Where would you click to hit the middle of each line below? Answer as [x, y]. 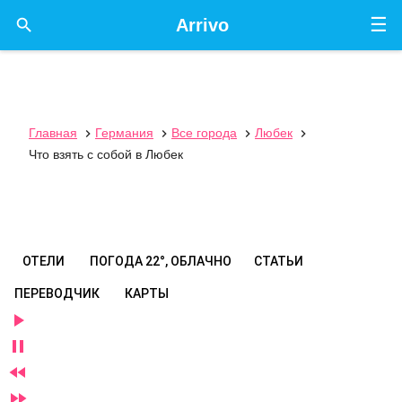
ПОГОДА [118, 261]
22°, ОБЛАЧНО [188, 261]
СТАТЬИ [278, 261]
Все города [204, 133]
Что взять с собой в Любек [106, 154]
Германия [124, 133]
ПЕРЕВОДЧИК [57, 293]
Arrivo [202, 25]
